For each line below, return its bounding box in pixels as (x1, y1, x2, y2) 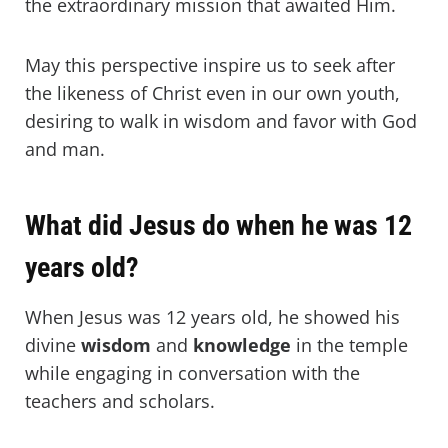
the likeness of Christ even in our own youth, (25, 81, 400, 106)
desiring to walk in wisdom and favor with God (25, 109, 417, 134)
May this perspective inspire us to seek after (25, 53, 395, 78)
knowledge (193, 333, 291, 358)
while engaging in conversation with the (25, 361, 360, 386)
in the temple (291, 333, 408, 358)
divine (25, 333, 81, 358)
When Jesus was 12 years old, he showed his (25, 305, 400, 330)
